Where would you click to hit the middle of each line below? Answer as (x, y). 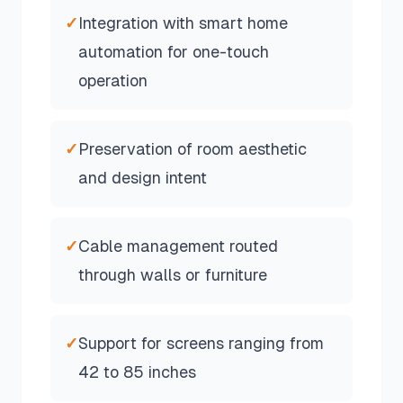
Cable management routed (178, 246)
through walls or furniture (173, 275)
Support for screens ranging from (201, 343)
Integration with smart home (183, 23)
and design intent (143, 178)
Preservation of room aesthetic (193, 149)
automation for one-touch (174, 52)
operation (113, 81)
